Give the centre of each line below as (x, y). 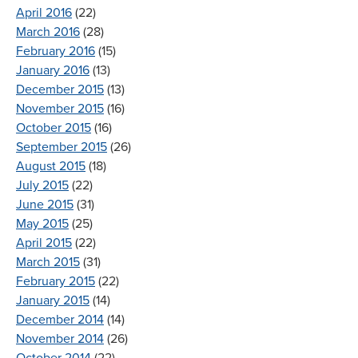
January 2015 (53, 300)
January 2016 (53, 70)
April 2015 (44, 243)
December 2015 (60, 89)
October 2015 (54, 127)
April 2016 (44, 12)
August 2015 (51, 166)
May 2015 (42, 223)
